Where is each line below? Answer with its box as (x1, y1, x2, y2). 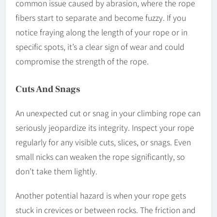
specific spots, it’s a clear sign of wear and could (15, 41, 185, 53)
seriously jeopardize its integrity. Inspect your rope (15, 122, 194, 134)
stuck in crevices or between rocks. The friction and (15, 204, 196, 216)
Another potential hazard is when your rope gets (15, 189, 186, 201)
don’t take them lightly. (15, 165, 97, 177)
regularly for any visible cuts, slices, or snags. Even (15, 136, 191, 148)
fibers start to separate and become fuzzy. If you (15, 12, 186, 24)
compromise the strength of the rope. (15, 55, 149, 67)
